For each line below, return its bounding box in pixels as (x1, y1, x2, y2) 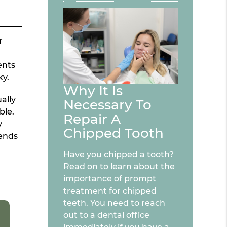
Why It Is (63, 83, 123, 99)
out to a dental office (63, 210, 150, 220)
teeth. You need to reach (63, 198, 166, 208)
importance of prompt (63, 174, 157, 184)
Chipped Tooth (63, 125, 164, 142)
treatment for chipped (63, 186, 157, 196)
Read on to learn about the (63, 162, 175, 172)
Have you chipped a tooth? (63, 149, 174, 160)
